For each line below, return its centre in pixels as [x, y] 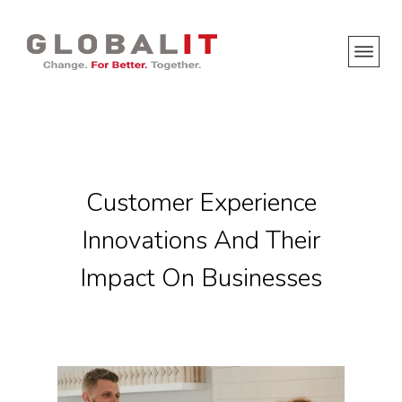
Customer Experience [201, 203]
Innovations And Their [201, 240]
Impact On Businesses [201, 278]
